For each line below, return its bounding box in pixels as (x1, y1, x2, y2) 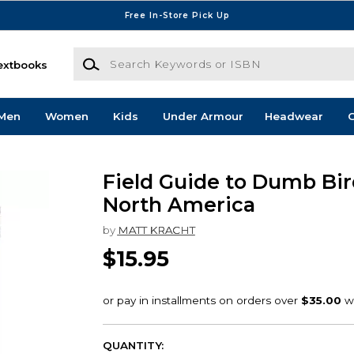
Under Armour (162, 110, 243, 123)
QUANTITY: (102, 339, 164, 352)
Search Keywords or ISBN (72, 48, 214, 62)
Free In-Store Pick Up (124, 9, 230, 21)
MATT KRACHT (117, 223, 195, 236)
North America (102, 193, 255, 217)
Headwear (264, 110, 323, 123)
